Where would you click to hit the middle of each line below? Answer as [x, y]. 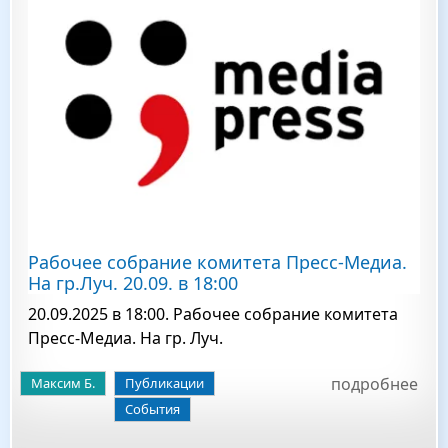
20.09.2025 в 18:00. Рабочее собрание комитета [213, 314]
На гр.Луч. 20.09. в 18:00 [133, 283]
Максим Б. [63, 383]
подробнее [374, 384]
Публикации [164, 383]
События [152, 409]
